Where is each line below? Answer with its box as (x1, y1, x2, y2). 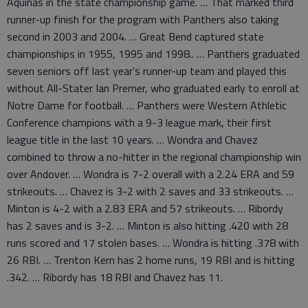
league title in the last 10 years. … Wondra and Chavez (7, 131, 258, 148)
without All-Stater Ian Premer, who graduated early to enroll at (7, 80, 300, 97)
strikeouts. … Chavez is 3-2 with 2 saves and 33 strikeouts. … (7, 183, 294, 200)
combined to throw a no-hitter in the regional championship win (7, 148, 301, 166)
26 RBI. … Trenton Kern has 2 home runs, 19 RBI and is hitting (7, 252, 295, 269)
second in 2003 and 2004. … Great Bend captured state (7, 28, 264, 45)
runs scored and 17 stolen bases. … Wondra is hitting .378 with (7, 234, 299, 252)
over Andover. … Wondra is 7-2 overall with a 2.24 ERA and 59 (7, 166, 294, 183)
